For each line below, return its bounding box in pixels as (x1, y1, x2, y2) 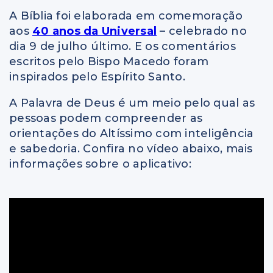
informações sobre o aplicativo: (9, 157, 191, 171)
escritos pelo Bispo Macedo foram (9, 55, 208, 69)
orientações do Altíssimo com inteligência (9, 127, 254, 141)
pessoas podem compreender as (9, 112, 202, 126)
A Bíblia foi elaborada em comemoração (9, 9, 243, 23)
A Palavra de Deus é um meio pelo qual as (9, 96, 255, 110)
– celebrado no (157, 24, 247, 38)
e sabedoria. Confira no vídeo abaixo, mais (9, 142, 253, 156)
